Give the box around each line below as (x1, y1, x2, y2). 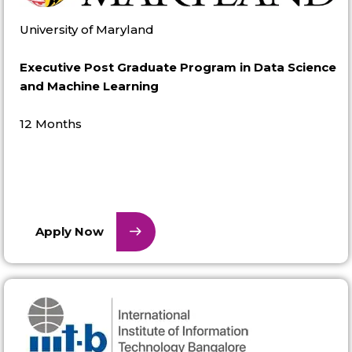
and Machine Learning (20, 78, 159, 93)
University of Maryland (20, 21, 154, 37)
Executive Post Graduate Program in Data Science (20, 59, 336, 75)
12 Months (20, 115, 82, 131)
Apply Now (35, 223, 104, 239)
